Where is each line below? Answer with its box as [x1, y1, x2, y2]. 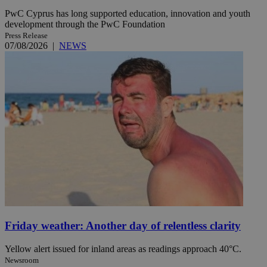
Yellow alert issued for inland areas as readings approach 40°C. [5, 244, 241, 254]
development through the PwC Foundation [5, 18, 165, 29]
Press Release [5, 30, 48, 40]
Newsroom [5, 256, 39, 265]
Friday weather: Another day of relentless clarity [5, 219, 241, 232]
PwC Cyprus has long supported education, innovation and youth [5, 8, 250, 18]
